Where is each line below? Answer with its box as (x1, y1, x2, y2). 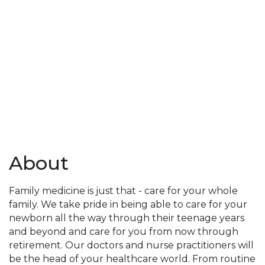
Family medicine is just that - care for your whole (9, 185, 238, 197)
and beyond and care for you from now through (9, 226, 238, 238)
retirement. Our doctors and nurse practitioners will (9, 240, 254, 251)
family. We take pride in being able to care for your (9, 199, 247, 211)
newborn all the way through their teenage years (9, 212, 244, 224)
